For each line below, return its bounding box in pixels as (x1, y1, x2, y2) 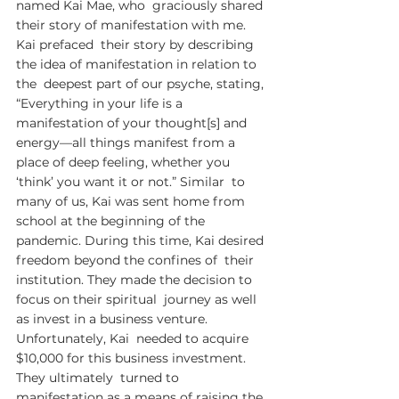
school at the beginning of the (16, 213, 212, 229)
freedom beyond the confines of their (16, 252, 257, 268)
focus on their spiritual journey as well (16, 291, 260, 307)
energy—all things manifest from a (16, 134, 242, 151)
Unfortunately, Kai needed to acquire (16, 330, 252, 346)
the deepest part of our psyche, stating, (16, 76, 267, 92)
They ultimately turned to (16, 370, 183, 386)
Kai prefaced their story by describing (16, 37, 257, 53)
